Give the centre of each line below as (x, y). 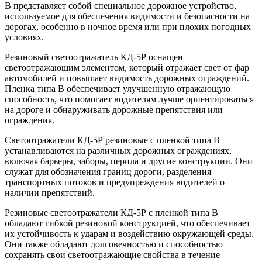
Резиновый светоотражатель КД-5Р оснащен (94, 57)
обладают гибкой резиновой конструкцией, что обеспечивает (127, 223)
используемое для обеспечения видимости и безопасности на (127, 16)
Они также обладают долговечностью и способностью (114, 244)
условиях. (24, 37)
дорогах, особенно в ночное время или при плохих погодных (128, 26)
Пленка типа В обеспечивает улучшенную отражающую (118, 88)
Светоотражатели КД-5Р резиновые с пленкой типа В (112, 140)
